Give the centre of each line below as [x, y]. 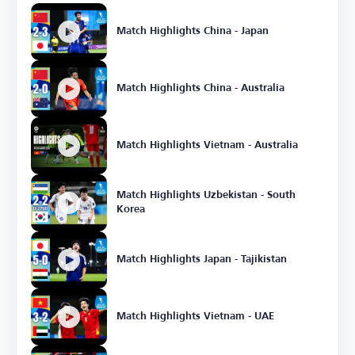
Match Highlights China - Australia [200, 88]
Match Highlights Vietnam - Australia [207, 145]
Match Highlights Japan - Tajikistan [202, 260]
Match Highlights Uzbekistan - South [206, 195]
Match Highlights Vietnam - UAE [195, 317]
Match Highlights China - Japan [193, 31]
